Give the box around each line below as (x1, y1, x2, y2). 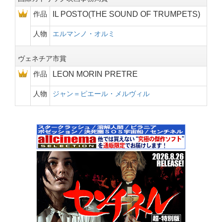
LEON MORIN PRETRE (53, 70, 138, 78)
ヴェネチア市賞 (18, 55, 66, 62)
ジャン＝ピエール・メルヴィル (53, 90, 150, 98)
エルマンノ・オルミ (53, 30, 115, 38)
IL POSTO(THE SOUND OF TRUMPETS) (53, 10, 200, 18)
